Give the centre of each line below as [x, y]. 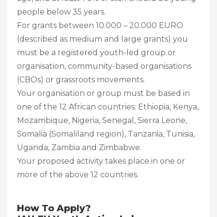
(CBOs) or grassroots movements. [81, 79]
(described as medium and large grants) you [102, 39]
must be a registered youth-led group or [96, 52]
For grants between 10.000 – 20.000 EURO [100, 25]
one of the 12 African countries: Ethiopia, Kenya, [108, 107]
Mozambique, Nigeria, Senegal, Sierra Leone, [102, 120]
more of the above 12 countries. [78, 174]
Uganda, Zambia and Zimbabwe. [79, 147]
